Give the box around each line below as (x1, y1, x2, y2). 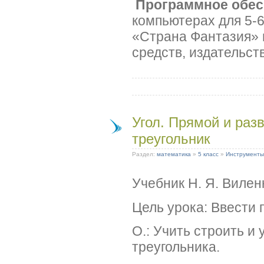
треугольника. (132, 239, 220, 255)
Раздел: (132, 151, 157, 157)
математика (157, 151, 191, 157)
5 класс (198, 151, 219, 157)
